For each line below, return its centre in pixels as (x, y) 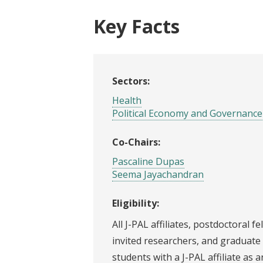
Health (127, 100)
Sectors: (131, 81)
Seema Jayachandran (158, 174)
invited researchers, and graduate (186, 240)
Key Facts (136, 26)
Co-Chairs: (136, 142)
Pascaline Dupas (148, 161)
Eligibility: (136, 203)
